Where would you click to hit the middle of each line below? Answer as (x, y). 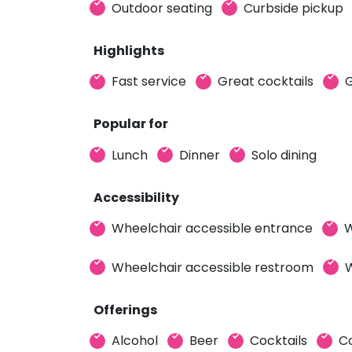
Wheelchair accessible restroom (213, 267)
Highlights (129, 50)
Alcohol (135, 341)
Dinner (200, 155)
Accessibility (136, 197)
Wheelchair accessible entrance (212, 228)
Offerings (125, 310)
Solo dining (284, 155)
